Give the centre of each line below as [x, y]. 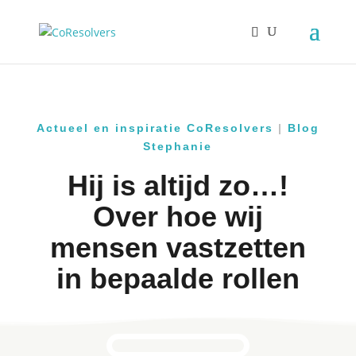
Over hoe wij [178, 217]
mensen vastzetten [178, 248]
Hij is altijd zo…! [178, 186]
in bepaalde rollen [178, 279]
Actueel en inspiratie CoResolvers [155, 128]
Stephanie [178, 146]
